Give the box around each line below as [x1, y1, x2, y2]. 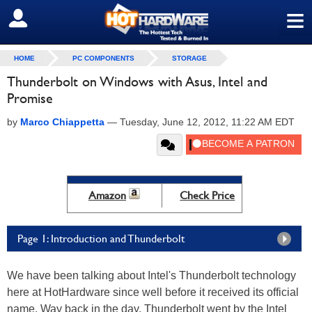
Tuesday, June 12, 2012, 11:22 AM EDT [120, 116, 295, 127]
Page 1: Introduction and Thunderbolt [17, 232, 185, 245]
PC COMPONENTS [72, 54, 134, 62]
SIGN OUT [10, 12, 71, 26]
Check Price [180, 189, 235, 202]
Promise [7, 90, 53, 107]
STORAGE [172, 54, 207, 62]
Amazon [88, 189, 126, 202]
